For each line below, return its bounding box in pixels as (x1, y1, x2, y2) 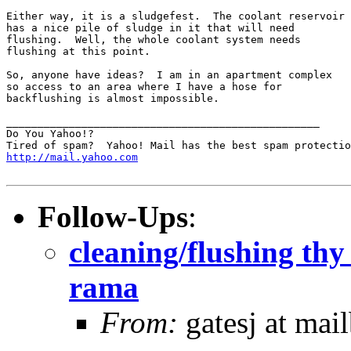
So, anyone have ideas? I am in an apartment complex (6, 68, 332, 81)
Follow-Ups (38, 199, 188, 233)
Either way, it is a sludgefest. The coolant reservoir (6, 9, 345, 22)
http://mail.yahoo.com (6, 150, 138, 163)
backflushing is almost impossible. (6, 92, 232, 104)
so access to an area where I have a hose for (6, 80, 282, 92)
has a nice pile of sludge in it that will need (6, 21, 295, 34)
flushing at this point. (6, 45, 150, 57)
